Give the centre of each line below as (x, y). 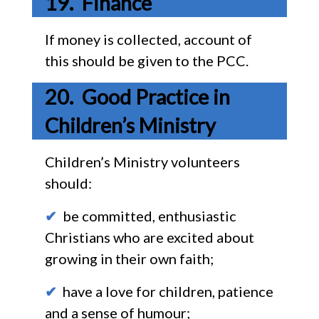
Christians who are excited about (149, 237)
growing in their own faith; (129, 258)
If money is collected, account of (148, 39)
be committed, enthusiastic (146, 215)
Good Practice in (156, 96)
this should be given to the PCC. (146, 60)
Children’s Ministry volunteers (142, 161)
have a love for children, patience (165, 291)
